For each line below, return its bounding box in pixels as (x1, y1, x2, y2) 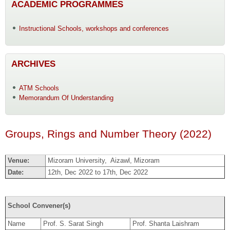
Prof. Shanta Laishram (132, 220, 199, 228)
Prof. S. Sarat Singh (43, 220, 103, 228)
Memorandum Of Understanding (18, 94, 113, 102)
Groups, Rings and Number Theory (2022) (5, 128, 212, 141)
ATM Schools (18, 84, 59, 92)
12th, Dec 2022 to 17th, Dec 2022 (47, 168, 148, 176)
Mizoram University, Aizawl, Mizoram (47, 156, 160, 164)
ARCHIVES (11, 59, 55, 69)
